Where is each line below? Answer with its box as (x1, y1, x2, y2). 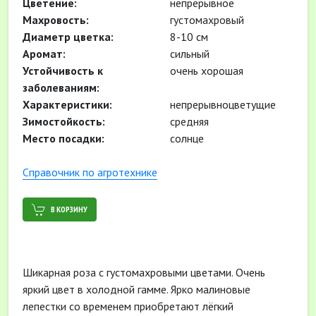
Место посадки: (23, 131, 104, 145)
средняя (167, 114, 209, 128)
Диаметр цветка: (23, 30, 114, 44)
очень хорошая (167, 63, 243, 78)
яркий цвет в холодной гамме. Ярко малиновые (23, 282, 250, 296)
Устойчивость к (23, 63, 103, 78)
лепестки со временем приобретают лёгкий (23, 299, 233, 313)
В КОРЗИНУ (51, 204, 87, 214)
